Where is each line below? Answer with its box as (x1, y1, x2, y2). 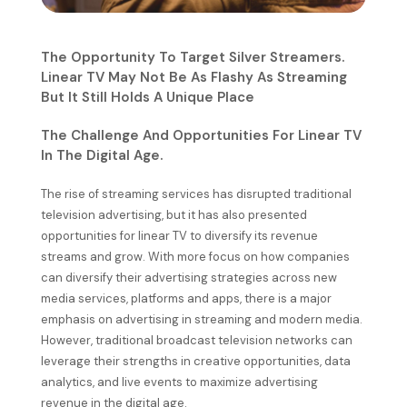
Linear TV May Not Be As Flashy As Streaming (40, 67, 347, 86)
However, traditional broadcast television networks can (40, 332, 352, 348)
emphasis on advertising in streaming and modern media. (40, 311, 362, 327)
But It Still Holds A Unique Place (40, 87, 254, 106)
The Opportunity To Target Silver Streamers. (40, 47, 344, 66)
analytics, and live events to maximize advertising (40, 373, 318, 390)
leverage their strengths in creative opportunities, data (40, 352, 351, 369)
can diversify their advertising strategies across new (40, 269, 337, 285)
